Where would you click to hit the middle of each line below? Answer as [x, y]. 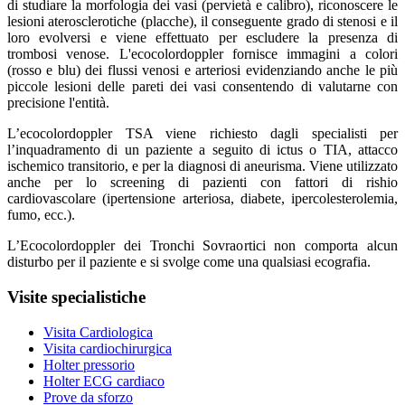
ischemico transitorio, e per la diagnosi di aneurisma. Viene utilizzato [202, 166]
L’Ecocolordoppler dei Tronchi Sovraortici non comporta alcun [202, 246]
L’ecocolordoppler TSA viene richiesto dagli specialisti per [202, 134]
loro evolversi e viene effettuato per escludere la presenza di [202, 38]
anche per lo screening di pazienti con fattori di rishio [202, 183]
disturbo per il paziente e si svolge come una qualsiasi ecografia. [189, 262]
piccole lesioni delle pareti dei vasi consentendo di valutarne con [202, 87]
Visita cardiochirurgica [108, 348]
